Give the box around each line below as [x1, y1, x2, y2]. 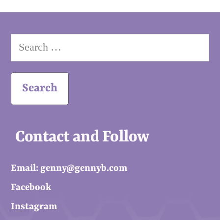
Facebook [11, 182, 51, 193]
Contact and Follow [15, 128, 149, 146]
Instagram [11, 201, 57, 212]
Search [10, 37, 39, 48]
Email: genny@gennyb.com [11, 163, 127, 174]
